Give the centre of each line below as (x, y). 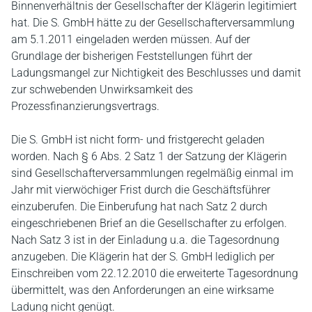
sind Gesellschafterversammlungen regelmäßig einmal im (152, 173)
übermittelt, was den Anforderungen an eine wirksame (142, 290)
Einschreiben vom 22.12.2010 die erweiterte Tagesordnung (155, 273)
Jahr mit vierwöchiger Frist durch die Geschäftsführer (141, 190)
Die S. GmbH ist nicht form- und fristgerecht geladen (138, 140)
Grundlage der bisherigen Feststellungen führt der (132, 56)
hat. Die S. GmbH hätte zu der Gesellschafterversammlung (153, 23)
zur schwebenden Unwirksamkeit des (102, 89)
